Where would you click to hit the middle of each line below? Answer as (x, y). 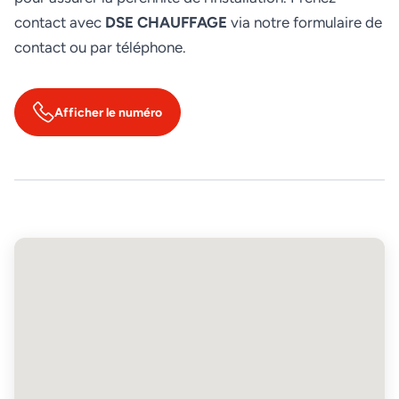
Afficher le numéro (108, 112)
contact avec (60, 23)
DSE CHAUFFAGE (166, 23)
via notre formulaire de (305, 23)
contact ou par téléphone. (100, 48)
